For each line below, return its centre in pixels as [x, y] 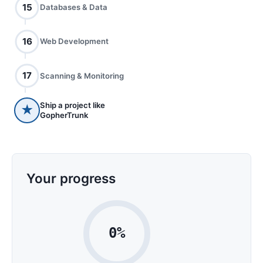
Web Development [74, 41]
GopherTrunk [64, 115]
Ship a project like [73, 105]
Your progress [71, 178]
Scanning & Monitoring [82, 75]
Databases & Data [74, 7]
